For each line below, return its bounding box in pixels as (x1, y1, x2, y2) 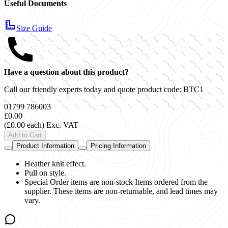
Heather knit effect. (24, 159, 86, 168)
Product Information (16, 141, 74, 150)
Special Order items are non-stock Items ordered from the (24, 177, 208, 186)
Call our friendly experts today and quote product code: (4, 84, 183, 94)
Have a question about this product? (4, 67, 129, 76)
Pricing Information (91, 141, 146, 150)
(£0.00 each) (4, 120, 46, 129)
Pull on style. (24, 168, 66, 177)
